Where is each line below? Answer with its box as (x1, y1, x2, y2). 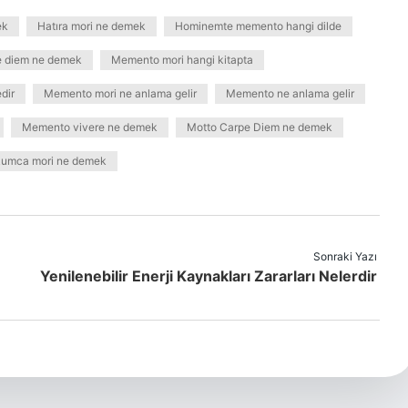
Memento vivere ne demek (22, 120, 158, 134)
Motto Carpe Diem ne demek (187, 120, 332, 134)
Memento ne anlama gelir (226, 87, 354, 100)
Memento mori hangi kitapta (111, 53, 253, 66)
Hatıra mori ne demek (37, 19, 146, 33)
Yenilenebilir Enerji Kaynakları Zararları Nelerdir (40, 267, 377, 285)
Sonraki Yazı (313, 250, 377, 263)
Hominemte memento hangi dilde (175, 19, 342, 33)
